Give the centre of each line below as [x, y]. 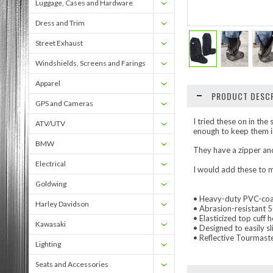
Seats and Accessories [72, 264]
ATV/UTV [50, 123]
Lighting [48, 244]
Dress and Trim [60, 23]
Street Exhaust [59, 43]
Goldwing [51, 184]
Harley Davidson [62, 204]
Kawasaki [51, 224]
